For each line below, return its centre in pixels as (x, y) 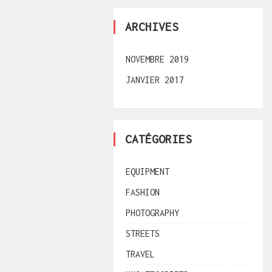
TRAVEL (140, 254)
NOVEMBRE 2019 (157, 59)
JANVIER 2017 (155, 80)
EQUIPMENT (148, 172)
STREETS (143, 233)
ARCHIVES (152, 27)
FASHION (143, 192)
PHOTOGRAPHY (152, 213)
